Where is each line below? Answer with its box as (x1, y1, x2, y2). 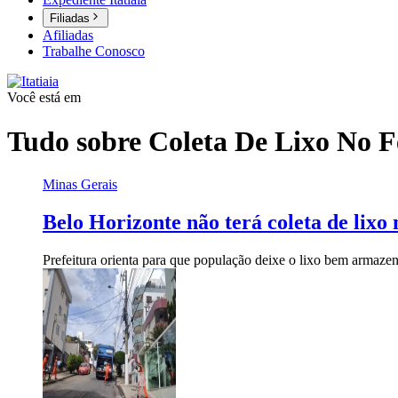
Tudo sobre (7, 124, 148, 157)
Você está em (7, 90, 81, 106)
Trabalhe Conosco (43, 44, 145, 60)
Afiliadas (43, 28, 93, 44)
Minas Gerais (43, 177, 117, 193)
